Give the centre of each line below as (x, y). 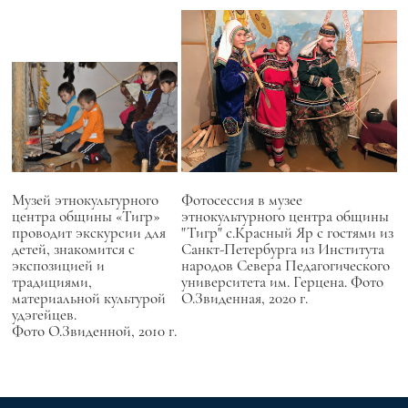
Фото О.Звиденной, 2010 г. (94, 331)
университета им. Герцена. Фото (282, 282)
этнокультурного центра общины (285, 217)
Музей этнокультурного (85, 200)
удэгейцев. (44, 315)
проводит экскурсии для (88, 233)
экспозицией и (58, 266)
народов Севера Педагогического (285, 266)
